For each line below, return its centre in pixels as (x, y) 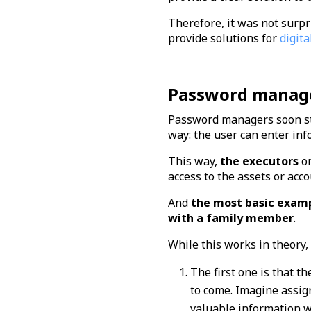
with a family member (230, 218)
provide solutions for (224, 38)
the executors (260, 161)
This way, (194, 161)
